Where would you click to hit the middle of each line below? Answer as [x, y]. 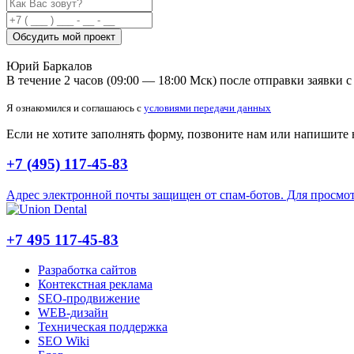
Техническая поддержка [103, 327]
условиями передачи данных [207, 107]
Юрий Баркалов [49, 66]
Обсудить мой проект [64, 36]
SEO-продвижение [89, 299]
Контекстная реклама [95, 284]
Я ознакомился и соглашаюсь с [75, 107]
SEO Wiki [64, 341]
